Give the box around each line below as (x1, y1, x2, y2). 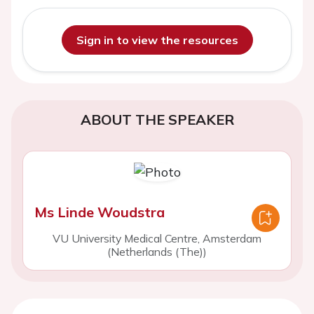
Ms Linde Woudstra (34, 203, 165, 221)
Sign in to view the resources (76, 33, 238, 47)
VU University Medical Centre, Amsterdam (53, 231, 261, 245)
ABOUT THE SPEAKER (80, 111, 234, 128)
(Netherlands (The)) (107, 245, 207, 259)
